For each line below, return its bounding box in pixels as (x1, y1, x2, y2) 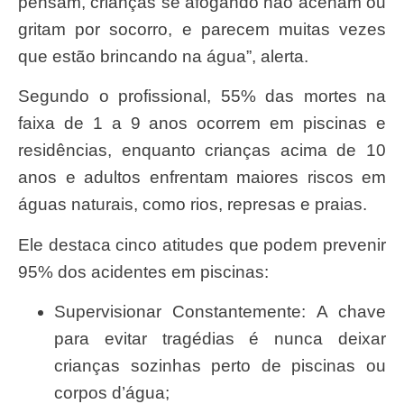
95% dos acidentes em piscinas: (18, 262, 269, 281)
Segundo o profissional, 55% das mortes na (18, 87, 30, 106)
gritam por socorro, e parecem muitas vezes (18, 19, 386, 39)
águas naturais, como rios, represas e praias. (18, 195, 367, 215)
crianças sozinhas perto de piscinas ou (54, 355, 386, 375)
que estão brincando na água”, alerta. (18, 46, 308, 66)
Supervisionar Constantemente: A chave (54, 301, 386, 321)
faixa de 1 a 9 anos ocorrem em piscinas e (18, 114, 386, 133)
